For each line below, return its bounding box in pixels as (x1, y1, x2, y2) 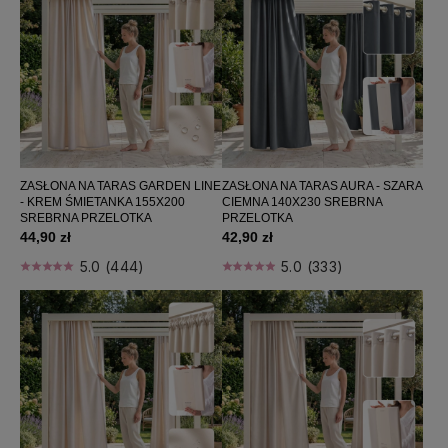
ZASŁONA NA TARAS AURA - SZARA (221, 179, 422, 194)
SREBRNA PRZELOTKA (20, 211, 152, 226)
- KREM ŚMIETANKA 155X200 (20, 195, 185, 210)
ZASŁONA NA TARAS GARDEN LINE (20, 179, 221, 194)
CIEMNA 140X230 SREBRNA (221, 195, 382, 210)
